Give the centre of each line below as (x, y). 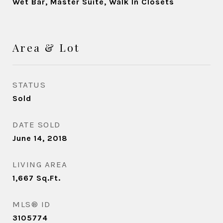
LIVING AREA (40, 164)
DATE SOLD (37, 124)
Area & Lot (46, 47)
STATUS (29, 85)
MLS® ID (32, 204)
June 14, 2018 (40, 138)
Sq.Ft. (49, 178)
